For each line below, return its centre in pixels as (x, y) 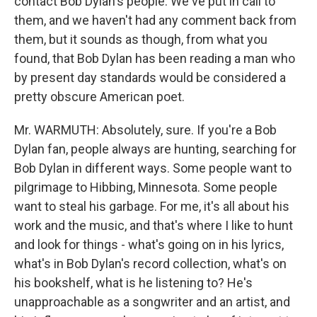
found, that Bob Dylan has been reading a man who (155, 58)
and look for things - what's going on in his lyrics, (149, 244)
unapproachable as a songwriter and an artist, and (152, 302)
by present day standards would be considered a (150, 77)
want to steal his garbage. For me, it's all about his (152, 206)
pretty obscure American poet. (99, 97)
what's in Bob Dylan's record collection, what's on (150, 264)
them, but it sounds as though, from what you (141, 39)
